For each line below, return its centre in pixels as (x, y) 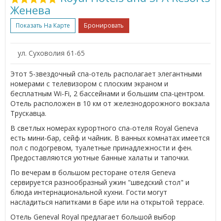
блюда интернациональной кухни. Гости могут (89, 192)
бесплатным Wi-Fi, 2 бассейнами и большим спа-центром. (108, 93)
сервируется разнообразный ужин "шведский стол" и (100, 182)
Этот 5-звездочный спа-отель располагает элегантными (106, 74)
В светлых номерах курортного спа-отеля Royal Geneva (104, 128)
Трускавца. (28, 113)
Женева (31, 10)
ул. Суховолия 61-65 (51, 53)
